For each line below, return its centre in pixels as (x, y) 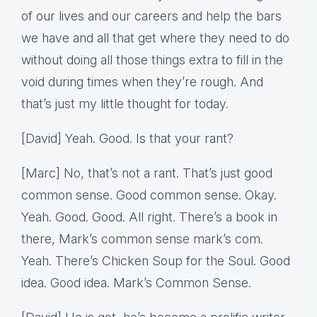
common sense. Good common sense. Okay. (149, 195)
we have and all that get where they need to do (155, 38)
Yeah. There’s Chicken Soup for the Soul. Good (156, 261)
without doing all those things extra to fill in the (152, 60)
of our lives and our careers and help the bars (151, 16)
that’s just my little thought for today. (125, 104)
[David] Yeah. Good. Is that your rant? (127, 139)
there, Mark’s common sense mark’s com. (142, 239)
